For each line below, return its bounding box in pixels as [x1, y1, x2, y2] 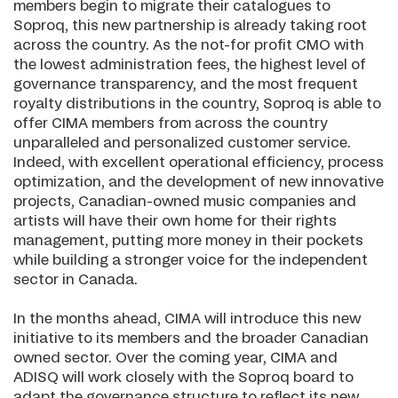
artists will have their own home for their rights [13, 214, 337, 228]
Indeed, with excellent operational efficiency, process [13, 155, 384, 170]
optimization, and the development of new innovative [13, 175, 384, 189]
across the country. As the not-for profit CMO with [13, 38, 364, 52]
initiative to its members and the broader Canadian [13, 331, 369, 346]
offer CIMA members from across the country [13, 116, 328, 131]
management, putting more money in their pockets [13, 234, 363, 248]
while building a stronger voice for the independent [13, 253, 368, 267]
